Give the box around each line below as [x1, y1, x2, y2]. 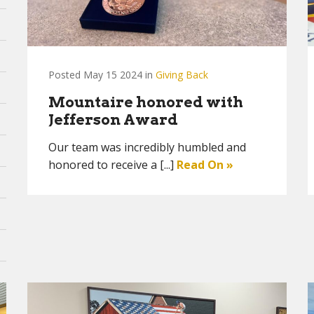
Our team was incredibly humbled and [48, 139, 246, 155]
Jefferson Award [48, 111, 178, 128]
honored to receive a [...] [48, 157, 177, 172]
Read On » [177, 157, 233, 172]
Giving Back [156, 68, 208, 81]
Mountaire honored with [48, 93, 243, 111]
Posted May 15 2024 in [48, 68, 156, 81]
